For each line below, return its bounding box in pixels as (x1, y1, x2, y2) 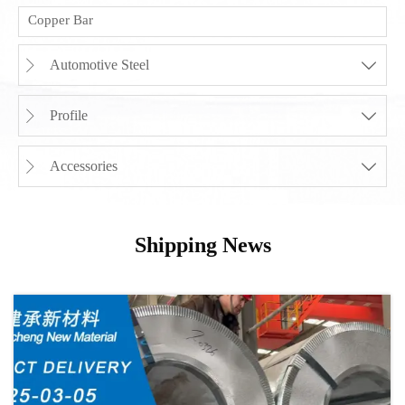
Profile (50, 108, 88, 124)
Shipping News (134, 233, 271, 258)
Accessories (50, 158, 118, 174)
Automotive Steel (50, 57, 149, 73)
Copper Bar (28, 13, 93, 28)
